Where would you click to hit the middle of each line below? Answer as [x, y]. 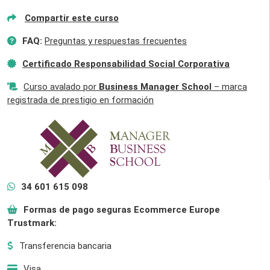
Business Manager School [155, 86]
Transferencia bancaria [65, 246]
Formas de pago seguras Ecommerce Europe [122, 209]
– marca [229, 86]
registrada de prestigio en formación [80, 100]
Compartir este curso [72, 18]
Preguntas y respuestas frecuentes [116, 41]
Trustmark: [32, 223]
